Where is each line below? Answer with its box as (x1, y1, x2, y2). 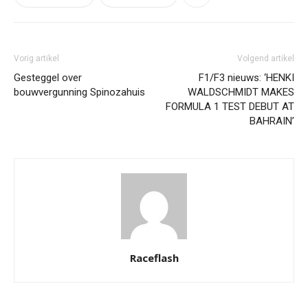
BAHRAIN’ (250, 115, 294, 127)
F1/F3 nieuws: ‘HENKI (199, 71, 294, 84)
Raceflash (129, 251, 179, 265)
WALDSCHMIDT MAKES (188, 86, 294, 98)
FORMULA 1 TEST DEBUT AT (166, 100, 294, 113)
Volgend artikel (237, 54, 294, 63)
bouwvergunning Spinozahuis (14, 86, 145, 98)
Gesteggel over (14, 71, 82, 84)
